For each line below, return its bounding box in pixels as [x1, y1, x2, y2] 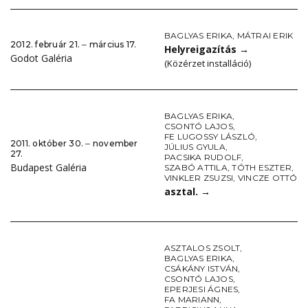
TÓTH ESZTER [232, 162, 292, 173]
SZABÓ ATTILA [164, 162, 228, 173]
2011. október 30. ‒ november [10, 137, 138, 148]
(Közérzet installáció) [164, 57, 251, 70]
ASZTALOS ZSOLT [164, 243, 241, 254]
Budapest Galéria [10, 160, 87, 174]
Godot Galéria [10, 51, 72, 65]
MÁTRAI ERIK [236, 30, 294, 41]
